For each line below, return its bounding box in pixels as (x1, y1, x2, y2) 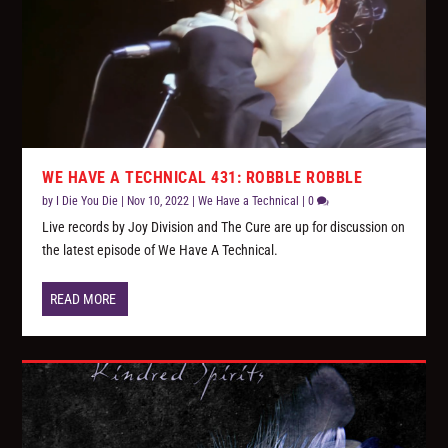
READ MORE (50, 291, 117, 308)
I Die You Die (56, 194, 119, 209)
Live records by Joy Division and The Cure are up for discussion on (42, 219, 406, 236)
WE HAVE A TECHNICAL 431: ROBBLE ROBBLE (42, 168, 363, 188)
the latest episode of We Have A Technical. (42, 242, 279, 259)
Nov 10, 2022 (127, 194, 190, 209)
